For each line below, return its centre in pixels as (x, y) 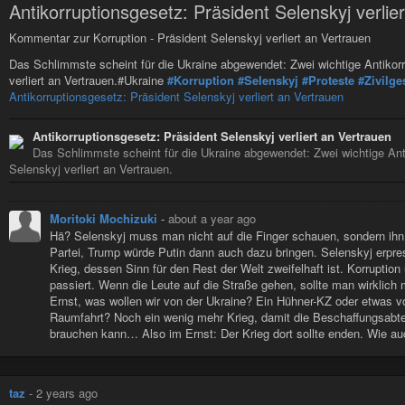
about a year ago (212, 218)
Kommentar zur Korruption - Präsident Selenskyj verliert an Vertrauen (190, 38)
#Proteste (328, 80)
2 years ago (67, 392)
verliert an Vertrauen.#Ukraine (88, 80)
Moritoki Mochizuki (105, 218)
